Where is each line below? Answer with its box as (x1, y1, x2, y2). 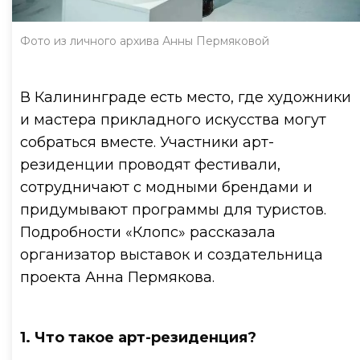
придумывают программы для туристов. (20, 200, 326, 219)
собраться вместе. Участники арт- (20, 133, 274, 151)
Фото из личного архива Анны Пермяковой (20, 33, 269, 48)
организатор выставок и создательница (20, 245, 323, 264)
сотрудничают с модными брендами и (20, 178, 313, 196)
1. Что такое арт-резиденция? (20, 328, 256, 346)
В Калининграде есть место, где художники (20, 88, 351, 106)
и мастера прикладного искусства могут (20, 110, 326, 129)
